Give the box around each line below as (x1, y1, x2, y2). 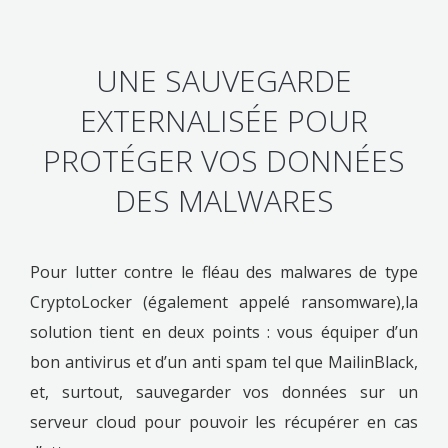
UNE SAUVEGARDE (96, 59, 352, 101)
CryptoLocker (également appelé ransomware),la (30, 290, 418, 313)
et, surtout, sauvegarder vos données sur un (30, 380, 418, 403)
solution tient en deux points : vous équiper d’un (30, 320, 418, 343)
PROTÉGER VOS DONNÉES (43, 139, 405, 181)
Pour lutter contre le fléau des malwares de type (30, 260, 418, 283)
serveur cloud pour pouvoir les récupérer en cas (30, 410, 418, 433)
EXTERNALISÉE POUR (80, 99, 368, 141)
